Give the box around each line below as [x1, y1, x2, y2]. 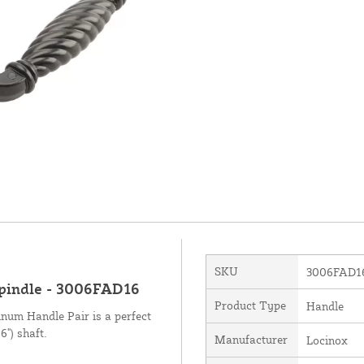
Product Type [214, 297, 286, 312]
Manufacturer [214, 331, 288, 346]
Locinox [305, 332, 348, 347]
